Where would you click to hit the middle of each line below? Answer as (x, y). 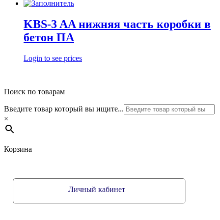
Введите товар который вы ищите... (64, 109)
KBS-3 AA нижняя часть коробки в (117, 24)
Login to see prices (53, 58)
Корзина (18, 149)
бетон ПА (49, 38)
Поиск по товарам (34, 91)
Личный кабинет (97, 189)
